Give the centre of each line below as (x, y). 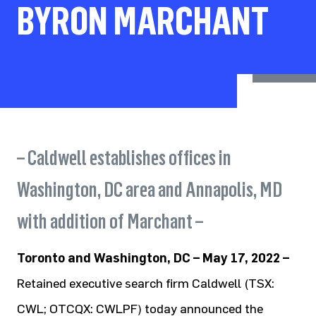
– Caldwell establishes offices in (124, 158)
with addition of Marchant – (110, 221)
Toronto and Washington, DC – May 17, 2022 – (153, 258)
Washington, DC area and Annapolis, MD (150, 189)
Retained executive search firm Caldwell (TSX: (146, 284)
